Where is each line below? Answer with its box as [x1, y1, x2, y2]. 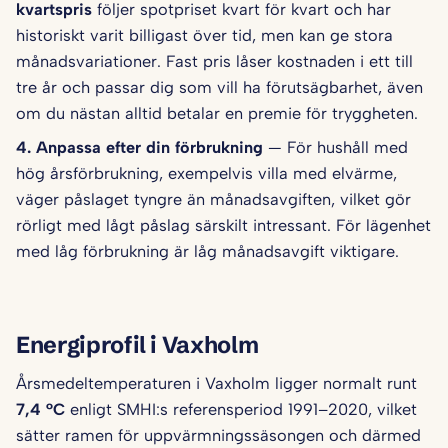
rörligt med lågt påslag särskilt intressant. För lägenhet [16, 215, 431, 236]
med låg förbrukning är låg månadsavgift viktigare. [16, 241, 399, 262]
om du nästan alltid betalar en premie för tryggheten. [16, 103, 418, 124]
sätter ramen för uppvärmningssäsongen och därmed [16, 425, 421, 446]
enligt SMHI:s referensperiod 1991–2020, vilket [65, 399, 417, 420]
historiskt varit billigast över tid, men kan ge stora [16, 25, 393, 46]
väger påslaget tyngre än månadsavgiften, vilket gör [16, 189, 411, 210]
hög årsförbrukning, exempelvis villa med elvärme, [16, 163, 397, 184]
